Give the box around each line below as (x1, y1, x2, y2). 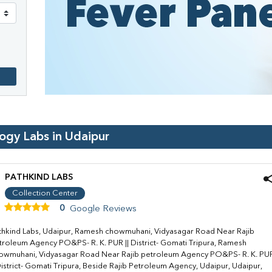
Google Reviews (70, 204, 137, 214)
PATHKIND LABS (5, 173, 73, 182)
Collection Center (12, 189, 78, 198)
